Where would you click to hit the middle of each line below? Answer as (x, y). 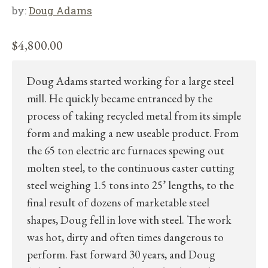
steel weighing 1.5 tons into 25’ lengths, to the (130, 185)
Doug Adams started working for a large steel (130, 81)
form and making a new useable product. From (133, 133)
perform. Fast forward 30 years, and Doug (121, 255)
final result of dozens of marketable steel (118, 203)
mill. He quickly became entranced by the (120, 99)
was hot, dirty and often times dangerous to (125, 237)
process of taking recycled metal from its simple (134, 116)
